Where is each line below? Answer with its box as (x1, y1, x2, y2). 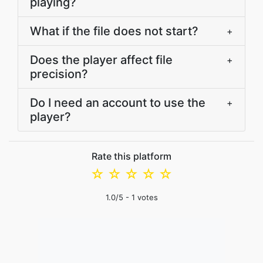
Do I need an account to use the (30, 96, 205, 110)
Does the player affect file (30, 53, 173, 67)
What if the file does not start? (30, 24, 198, 38)
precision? (30, 67, 88, 81)
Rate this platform (92, 150, 171, 162)
